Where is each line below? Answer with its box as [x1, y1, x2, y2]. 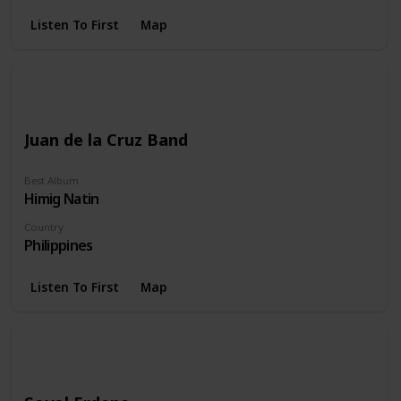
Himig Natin [23, 188, 99, 209]
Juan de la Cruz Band [23, 128, 188, 151]
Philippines [23, 235, 93, 255]
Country [23, 219, 64, 234]
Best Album [23, 173, 79, 187]
